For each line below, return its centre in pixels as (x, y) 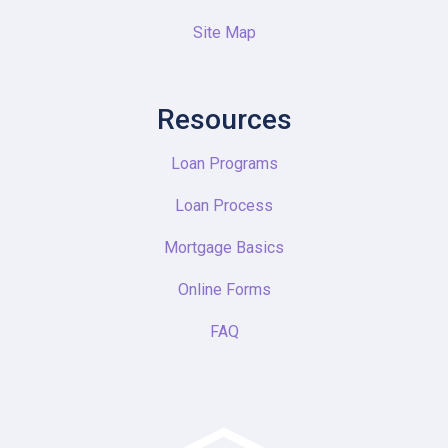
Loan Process (224, 205)
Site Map (224, 32)
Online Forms (224, 289)
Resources (224, 119)
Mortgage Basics (224, 247)
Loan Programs (224, 163)
